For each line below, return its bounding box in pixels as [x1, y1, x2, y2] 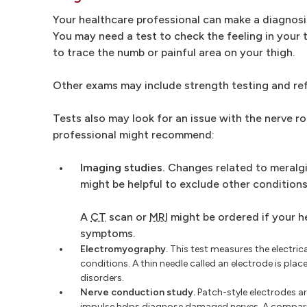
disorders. [80, 271, 124, 284]
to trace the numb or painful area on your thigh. [53, 45, 295, 59]
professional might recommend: [53, 127, 214, 141]
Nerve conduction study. [80, 286, 195, 298]
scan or [106, 210, 149, 223]
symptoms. [80, 226, 135, 240]
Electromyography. [80, 243, 168, 255]
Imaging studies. [80, 160, 165, 174]
